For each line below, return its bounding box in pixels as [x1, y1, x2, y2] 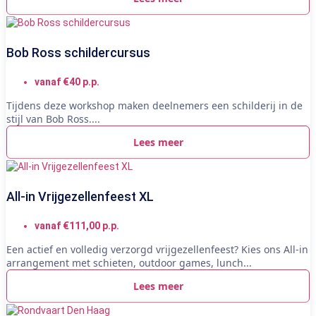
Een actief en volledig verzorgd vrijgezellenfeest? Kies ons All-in [6, 242, 308, 256]
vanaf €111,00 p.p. [35, 219, 119, 231]
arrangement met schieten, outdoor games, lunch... [6, 255, 252, 269]
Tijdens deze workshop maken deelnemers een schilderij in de [6, 98, 303, 112]
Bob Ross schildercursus [6, 44, 150, 60]
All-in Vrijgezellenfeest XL [6, 188, 154, 204]
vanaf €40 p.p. [35, 75, 99, 87]
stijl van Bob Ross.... [6, 111, 100, 126]
